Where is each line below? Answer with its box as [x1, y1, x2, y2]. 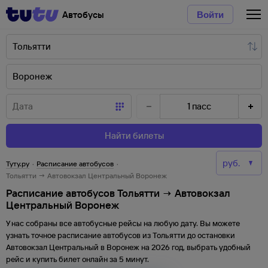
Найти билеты [104, 130, 164, 141]
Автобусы [62, 9, 104, 20]
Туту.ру [6, 159, 29, 168]
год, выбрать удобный [170, 242, 251, 252]
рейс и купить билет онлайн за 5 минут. [6, 254, 149, 264]
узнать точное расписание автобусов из [6, 230, 153, 240]
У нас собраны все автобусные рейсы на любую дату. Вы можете [6, 218, 240, 228]
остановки [196, 230, 235, 240]
